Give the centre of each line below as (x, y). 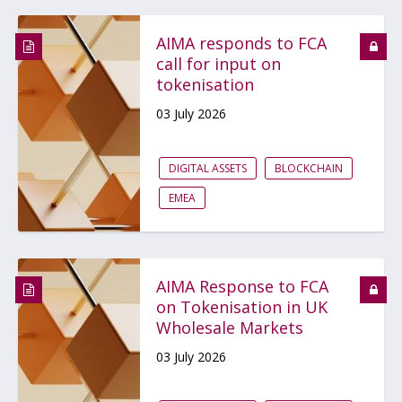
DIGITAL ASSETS (208, 168)
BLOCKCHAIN (309, 168)
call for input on (218, 64)
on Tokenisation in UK (242, 307)
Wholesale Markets (230, 328)
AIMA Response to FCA (242, 286)
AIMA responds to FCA (241, 43)
